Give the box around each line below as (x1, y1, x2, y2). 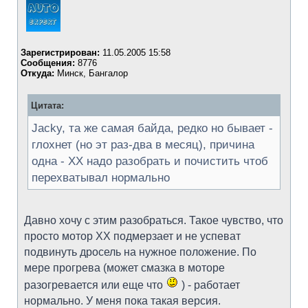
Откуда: (21, 68, 54, 78)
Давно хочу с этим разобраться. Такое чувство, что (24, 214, 283, 226)
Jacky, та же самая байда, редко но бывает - (32, 121, 273, 135)
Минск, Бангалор (54, 68, 128, 78)
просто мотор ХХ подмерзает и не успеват (24, 230, 241, 242)
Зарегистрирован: (21, 47, 100, 58)
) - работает (179, 279, 240, 291)
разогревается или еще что (24, 279, 166, 291)
